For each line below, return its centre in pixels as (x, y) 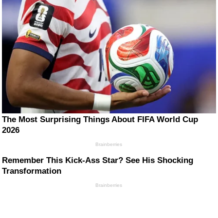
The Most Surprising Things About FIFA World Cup (100, 119)
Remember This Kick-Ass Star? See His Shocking (98, 160)
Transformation (32, 171)
